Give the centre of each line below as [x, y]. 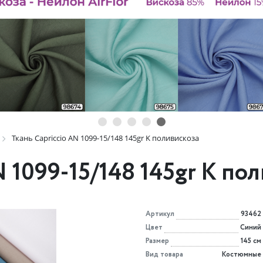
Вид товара [164, 254]
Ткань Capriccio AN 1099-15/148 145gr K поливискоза [105, 138]
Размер [157, 241]
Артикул [160, 214]
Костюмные [241, 254]
